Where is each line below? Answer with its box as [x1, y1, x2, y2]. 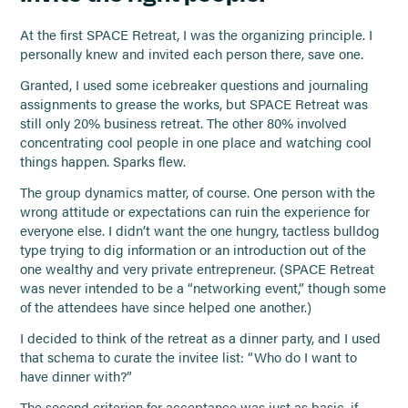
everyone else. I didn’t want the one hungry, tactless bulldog [20, 220, 381, 240]
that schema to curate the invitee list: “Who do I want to [20, 347, 358, 366]
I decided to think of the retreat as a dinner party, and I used [20, 328, 382, 347]
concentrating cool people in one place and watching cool [20, 133, 372, 152]
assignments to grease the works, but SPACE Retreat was [20, 95, 369, 114]
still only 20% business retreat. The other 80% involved [20, 114, 348, 133]
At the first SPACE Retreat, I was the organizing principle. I [20, 25, 373, 45]
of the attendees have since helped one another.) [20, 297, 312, 316]
